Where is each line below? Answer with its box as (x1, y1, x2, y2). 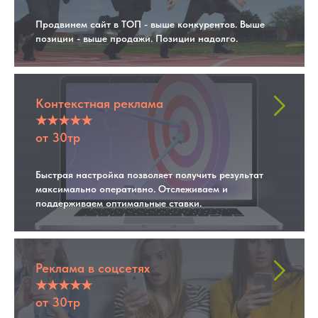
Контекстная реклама (35, 95, 163, 111)
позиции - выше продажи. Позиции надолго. (35, 32, 238, 44)
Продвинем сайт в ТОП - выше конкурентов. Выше (35, 18, 265, 30)
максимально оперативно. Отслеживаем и (35, 182, 228, 194)
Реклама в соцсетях (35, 260, 150, 275)
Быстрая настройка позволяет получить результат (35, 168, 263, 180)
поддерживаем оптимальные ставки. (35, 197, 202, 209)
